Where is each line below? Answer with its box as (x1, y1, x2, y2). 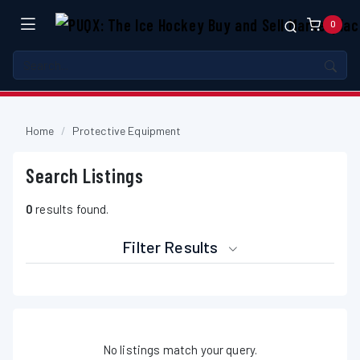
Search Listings (26, 163, 144, 187)
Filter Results (122, 236, 222, 256)
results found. (33, 201, 109, 216)
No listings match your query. (102, 342, 258, 357)
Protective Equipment (72, 123, 182, 137)
